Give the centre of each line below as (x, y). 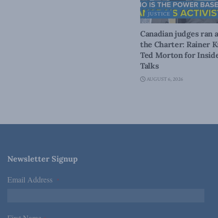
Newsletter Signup (43, 159)
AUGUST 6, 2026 (164, 80)
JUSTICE (159, 14)
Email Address (32, 180)
